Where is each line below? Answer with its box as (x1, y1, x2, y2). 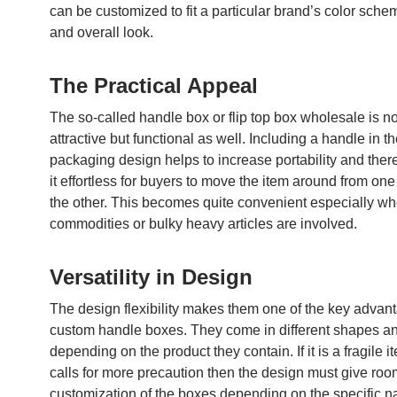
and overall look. (50, 25, 153, 40)
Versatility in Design (50, 265, 253, 289)
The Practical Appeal (50, 74, 258, 97)
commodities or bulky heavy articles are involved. (50, 216, 357, 231)
